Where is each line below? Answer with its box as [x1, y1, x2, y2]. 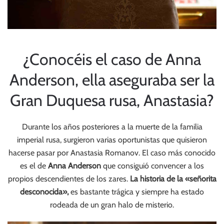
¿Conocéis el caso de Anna [23, 49, 201, 69]
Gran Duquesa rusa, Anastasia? [10, 90, 214, 110]
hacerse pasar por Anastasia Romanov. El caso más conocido [8, 148, 215, 157]
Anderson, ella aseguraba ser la [9, 70, 214, 89]
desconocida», [20, 187, 68, 196]
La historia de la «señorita [129, 174, 216, 183]
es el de [20, 161, 48, 170]
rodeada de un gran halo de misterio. [50, 200, 174, 209]
